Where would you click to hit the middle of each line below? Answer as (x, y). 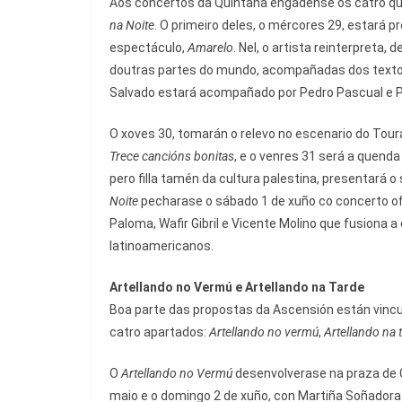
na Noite (132, 26)
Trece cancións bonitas (172, 157)
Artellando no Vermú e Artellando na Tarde (237, 288)
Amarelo (210, 48)
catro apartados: (159, 332)
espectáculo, (149, 48)
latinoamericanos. (162, 246)
